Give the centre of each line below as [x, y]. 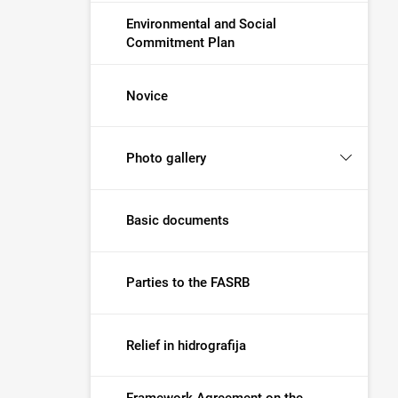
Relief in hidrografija [186, 345]
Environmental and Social [201, 24]
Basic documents [178, 220]
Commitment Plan [180, 42]
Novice [147, 96]
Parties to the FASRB [188, 282]
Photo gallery [166, 158]
